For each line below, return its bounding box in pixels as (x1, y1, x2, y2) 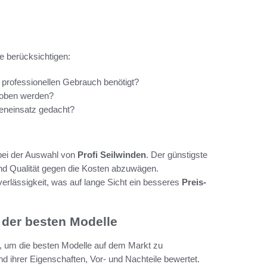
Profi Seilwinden (77, 149, 146, 160)
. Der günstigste (146, 149, 207, 160)
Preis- (182, 176, 206, 187)
